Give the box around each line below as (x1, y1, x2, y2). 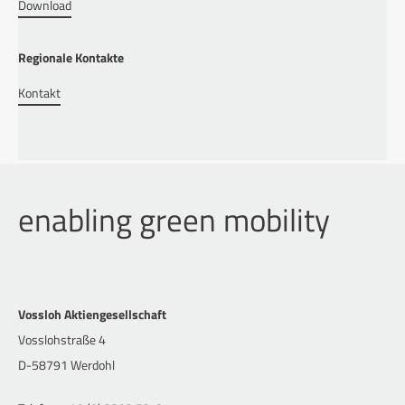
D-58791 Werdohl (18, 355, 115, 375)
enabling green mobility (18, 195, 330, 245)
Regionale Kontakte (18, 48, 124, 68)
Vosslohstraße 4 (18, 330, 106, 350)
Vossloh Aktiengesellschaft (18, 305, 166, 325)
